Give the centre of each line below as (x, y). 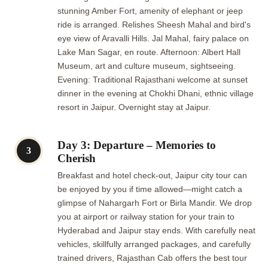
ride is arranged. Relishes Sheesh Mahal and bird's (154, 25)
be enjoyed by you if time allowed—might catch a (150, 189)
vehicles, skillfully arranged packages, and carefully (154, 244)
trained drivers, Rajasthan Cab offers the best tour (152, 258)
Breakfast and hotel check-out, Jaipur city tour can (152, 175)
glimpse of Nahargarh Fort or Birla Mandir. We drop (155, 203)
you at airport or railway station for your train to (146, 217)
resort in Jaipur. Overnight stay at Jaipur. (134, 107)
